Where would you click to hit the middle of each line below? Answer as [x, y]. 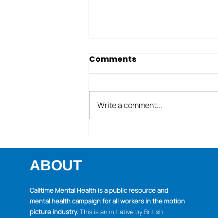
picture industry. [54, 212]
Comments [113, 59]
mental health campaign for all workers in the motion [107, 201]
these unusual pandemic [159, 162]
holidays [121, 175]
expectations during [148, 148]
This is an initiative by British [120, 212]
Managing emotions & [152, 135]
